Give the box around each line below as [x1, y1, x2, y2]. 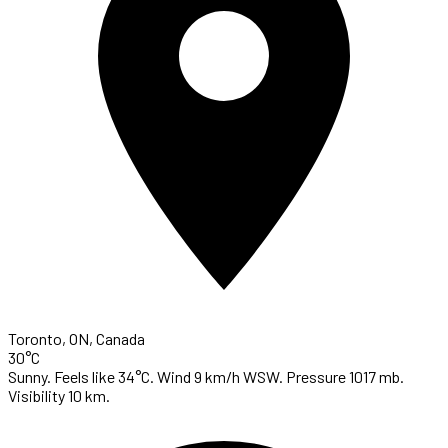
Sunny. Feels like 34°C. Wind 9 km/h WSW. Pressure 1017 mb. [8, 367, 404, 387]
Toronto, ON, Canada [8, 329, 145, 349]
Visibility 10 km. [8, 386, 110, 406]
